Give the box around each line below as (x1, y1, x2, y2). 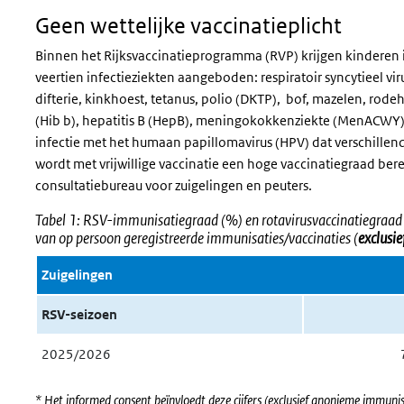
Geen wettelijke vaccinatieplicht (35, 12, 342, 38)
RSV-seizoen (41, 306, 117, 323)
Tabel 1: (35, 210, 83, 230)
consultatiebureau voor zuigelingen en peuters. (35, 177, 315, 194)
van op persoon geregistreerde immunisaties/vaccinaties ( (35, 228, 358, 248)
